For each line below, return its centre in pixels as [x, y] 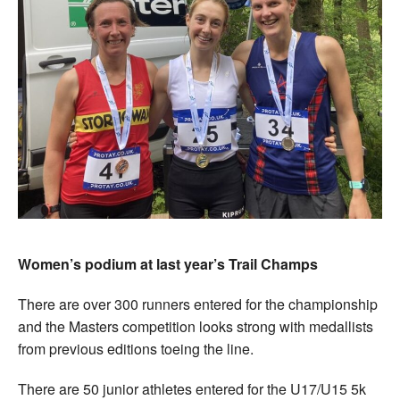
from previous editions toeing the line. [136, 348]
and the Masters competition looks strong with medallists [196, 326]
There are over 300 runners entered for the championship [198, 304]
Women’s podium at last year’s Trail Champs [168, 263]
